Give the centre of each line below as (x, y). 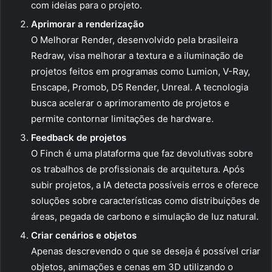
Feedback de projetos (79, 138)
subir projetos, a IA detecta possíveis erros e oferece (145, 185)
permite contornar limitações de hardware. (122, 119)
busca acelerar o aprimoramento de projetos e (130, 103)
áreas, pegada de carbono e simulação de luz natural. (145, 217)
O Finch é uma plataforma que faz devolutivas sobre (142, 154)
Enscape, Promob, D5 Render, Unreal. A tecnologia (140, 87)
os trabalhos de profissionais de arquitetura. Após (138, 169)
